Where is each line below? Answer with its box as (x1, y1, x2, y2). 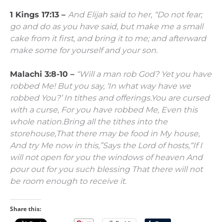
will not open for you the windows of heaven (10, 152, 186, 162)
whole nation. (10, 116, 63, 126)
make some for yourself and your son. (10, 45, 158, 55)
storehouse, (10, 128, 56, 138)
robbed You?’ (10, 93, 64, 103)
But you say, (57, 81, 107, 91)
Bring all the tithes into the (63, 116, 167, 126)
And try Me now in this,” (10, 140, 103, 150)
